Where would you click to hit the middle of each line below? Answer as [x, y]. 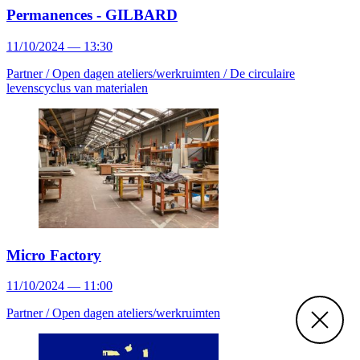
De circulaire [262, 73]
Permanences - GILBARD [92, 15]
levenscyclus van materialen [77, 88]
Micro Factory [54, 255]
